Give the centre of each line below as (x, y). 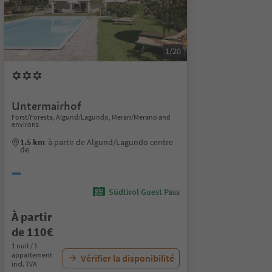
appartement (32, 255)
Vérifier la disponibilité (127, 258)
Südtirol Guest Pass (144, 192)
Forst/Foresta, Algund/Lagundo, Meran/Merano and (91, 117)
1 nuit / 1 (24, 246)
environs (25, 124)
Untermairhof (46, 106)
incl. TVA (24, 264)
